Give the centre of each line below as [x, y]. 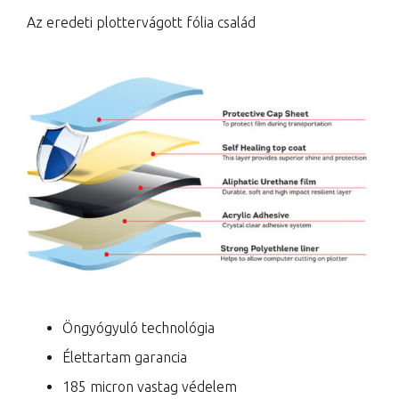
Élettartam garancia [125, 358]
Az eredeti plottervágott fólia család [141, 23]
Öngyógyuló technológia [138, 328]
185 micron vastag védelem [150, 387]
